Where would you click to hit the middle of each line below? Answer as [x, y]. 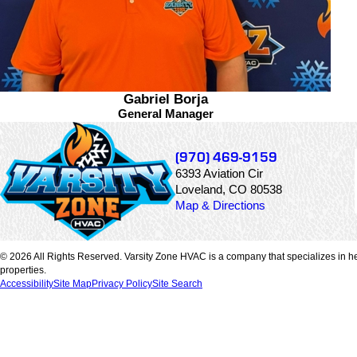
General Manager [165, 114]
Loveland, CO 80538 [229, 189]
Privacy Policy [122, 284]
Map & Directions [220, 205]
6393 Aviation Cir [219, 173]
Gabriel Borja [190, 99]
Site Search [177, 284]
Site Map [73, 284]
